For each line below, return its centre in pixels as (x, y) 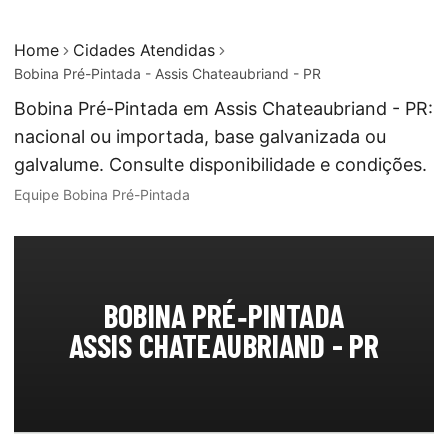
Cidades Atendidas (144, 50)
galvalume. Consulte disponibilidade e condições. (220, 164)
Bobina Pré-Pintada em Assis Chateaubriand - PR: (223, 108)
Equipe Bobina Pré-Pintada (102, 194)
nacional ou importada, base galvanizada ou (200, 136)
